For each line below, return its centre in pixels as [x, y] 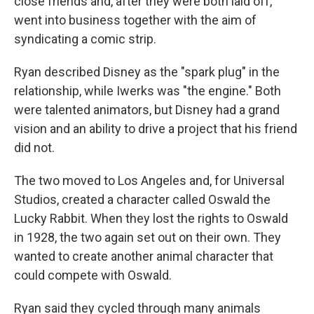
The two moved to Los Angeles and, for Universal [149, 180]
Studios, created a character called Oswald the [142, 199]
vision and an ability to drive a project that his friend [156, 128]
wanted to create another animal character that [144, 256]
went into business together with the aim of [135, 20]
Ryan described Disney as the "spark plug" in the [147, 71]
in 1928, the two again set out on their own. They [148, 237]
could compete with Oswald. [93, 275]
